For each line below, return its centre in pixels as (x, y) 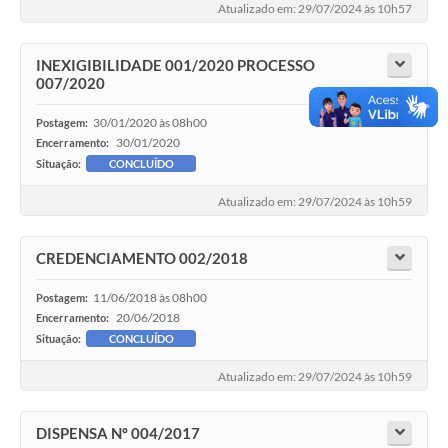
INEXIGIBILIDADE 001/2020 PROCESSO (175, 65)
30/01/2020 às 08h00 (150, 123)
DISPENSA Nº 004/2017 (118, 433)
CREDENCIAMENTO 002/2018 (142, 258)
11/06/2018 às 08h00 (150, 298)
